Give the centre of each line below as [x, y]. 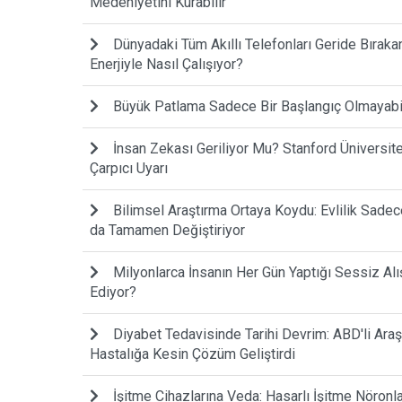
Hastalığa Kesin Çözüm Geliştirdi [192, 354]
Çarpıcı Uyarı [129, 169]
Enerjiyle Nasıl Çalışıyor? [166, 65]
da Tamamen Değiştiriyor [167, 231]
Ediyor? [113, 293]
